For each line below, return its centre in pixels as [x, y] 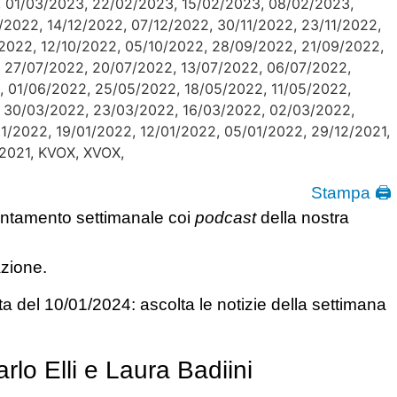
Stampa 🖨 [351, 193]
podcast [226, 218]
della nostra [303, 218]
